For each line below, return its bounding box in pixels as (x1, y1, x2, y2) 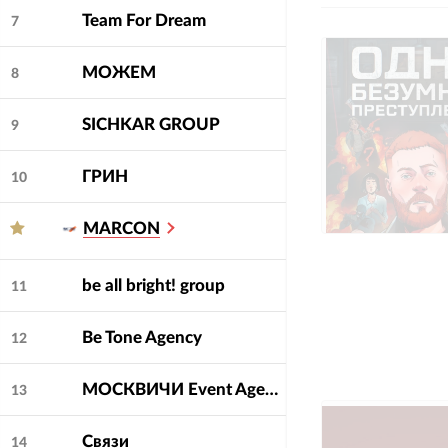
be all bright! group (81, 277, 225, 295)
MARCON (82, 220, 160, 238)
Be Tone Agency (81, 329, 202, 347)
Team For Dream (81, 12, 206, 30)
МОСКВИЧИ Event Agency (264, 381, 278, 399)
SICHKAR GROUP (81, 116, 220, 134)
